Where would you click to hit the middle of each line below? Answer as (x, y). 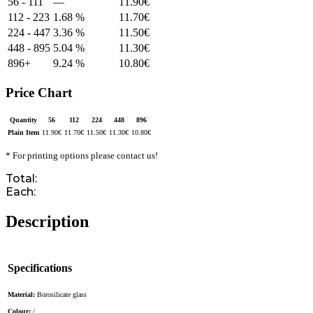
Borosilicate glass (62, 294)
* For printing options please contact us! (82, 156)
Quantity (23, 120)
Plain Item (23, 133)
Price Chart (39, 92)
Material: (22, 294)
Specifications (40, 268)
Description (47, 222)
